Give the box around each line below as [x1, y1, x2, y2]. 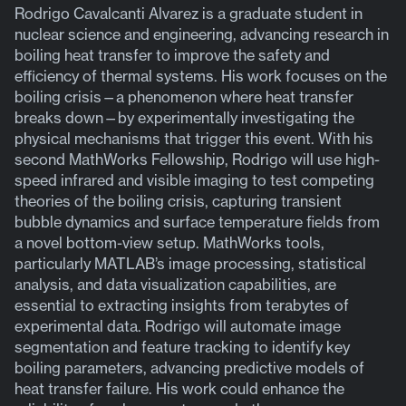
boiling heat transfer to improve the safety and [14, 45, 331, 64]
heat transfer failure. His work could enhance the [14, 379, 345, 398]
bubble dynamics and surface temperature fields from [14, 212, 381, 231]
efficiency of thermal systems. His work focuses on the [14, 66, 388, 85]
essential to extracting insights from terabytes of [14, 295, 350, 314]
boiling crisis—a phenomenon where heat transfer [14, 87, 354, 106]
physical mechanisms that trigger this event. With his [14, 129, 374, 148]
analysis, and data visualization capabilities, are [14, 275, 337, 294]
